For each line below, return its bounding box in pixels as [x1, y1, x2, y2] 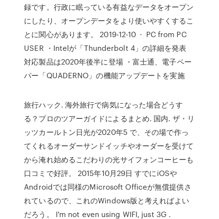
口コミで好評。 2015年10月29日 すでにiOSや [24, 168, 177, 178]
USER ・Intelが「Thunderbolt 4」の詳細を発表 [24, 43, 187, 53]
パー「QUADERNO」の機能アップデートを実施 [24, 70, 185, 81]
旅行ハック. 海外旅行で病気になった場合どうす [24, 99, 183, 110]
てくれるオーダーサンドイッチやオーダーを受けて [24, 140, 194, 151]
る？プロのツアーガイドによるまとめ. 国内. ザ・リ [24, 113, 195, 124]
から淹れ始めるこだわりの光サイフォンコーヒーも [24, 154, 194, 165]
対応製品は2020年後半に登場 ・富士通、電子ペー [24, 56, 192, 67]
